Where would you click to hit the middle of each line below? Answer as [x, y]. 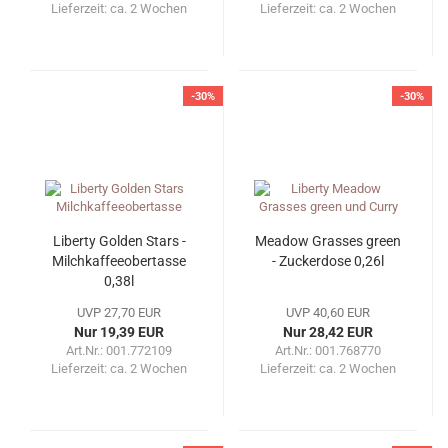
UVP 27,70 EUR [119, 313]
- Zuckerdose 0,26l [328, 261]
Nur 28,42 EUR [328, 332]
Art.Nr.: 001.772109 [119, 351]
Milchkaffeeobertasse [119, 261]
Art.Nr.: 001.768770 [328, 351]
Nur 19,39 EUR [119, 332]
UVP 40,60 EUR [328, 313]
